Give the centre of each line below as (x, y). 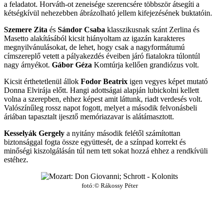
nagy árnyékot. (28, 65)
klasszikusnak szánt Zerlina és (152, 30)
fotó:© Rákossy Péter (109, 186)
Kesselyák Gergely (34, 133)
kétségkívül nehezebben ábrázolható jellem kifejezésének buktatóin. (108, 13)
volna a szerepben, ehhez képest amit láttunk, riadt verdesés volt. (103, 99)
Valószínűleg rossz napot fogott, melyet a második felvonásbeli (100, 108)
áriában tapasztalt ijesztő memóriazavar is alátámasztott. (89, 117)
